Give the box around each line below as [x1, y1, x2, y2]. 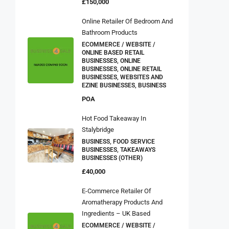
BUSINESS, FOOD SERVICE [82, 138, 155, 146]
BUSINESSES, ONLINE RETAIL [82, 65, 162, 73]
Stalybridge [82, 126, 114, 134]
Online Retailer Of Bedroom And [82, 17, 173, 26]
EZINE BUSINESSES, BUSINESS [82, 82, 166, 89]
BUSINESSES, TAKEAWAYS [82, 146, 155, 154]
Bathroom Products [82, 29, 138, 37]
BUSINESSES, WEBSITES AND [82, 74, 163, 81]
